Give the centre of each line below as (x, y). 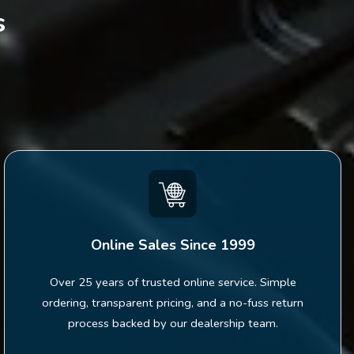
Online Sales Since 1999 (173, 245)
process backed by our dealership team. (173, 323)
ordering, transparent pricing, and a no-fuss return (173, 302)
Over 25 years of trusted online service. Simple (173, 282)
